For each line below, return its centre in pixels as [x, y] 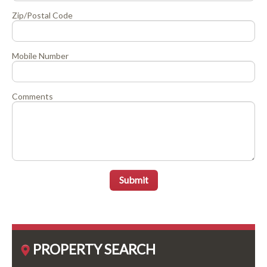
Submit [133, 180]
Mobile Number [40, 56]
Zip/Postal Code [42, 15]
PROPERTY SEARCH [94, 250]
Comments [32, 97]
